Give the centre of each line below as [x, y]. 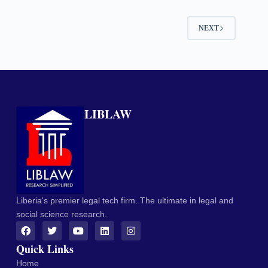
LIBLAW [108, 114]
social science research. [61, 214]
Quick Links [45, 249]
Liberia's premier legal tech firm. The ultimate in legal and [124, 201]
